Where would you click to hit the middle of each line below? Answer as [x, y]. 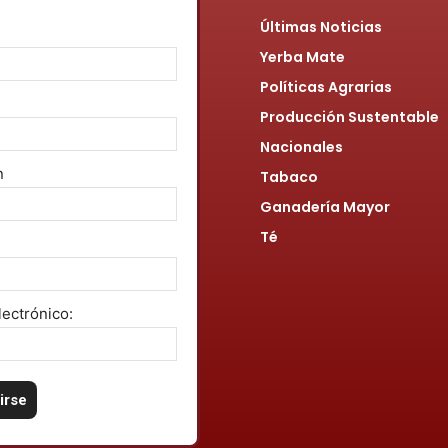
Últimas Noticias [321, 26]
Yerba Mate [302, 56]
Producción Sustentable [349, 116]
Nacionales [301, 146]
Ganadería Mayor [325, 206]
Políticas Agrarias [326, 86]
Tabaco [289, 176]
